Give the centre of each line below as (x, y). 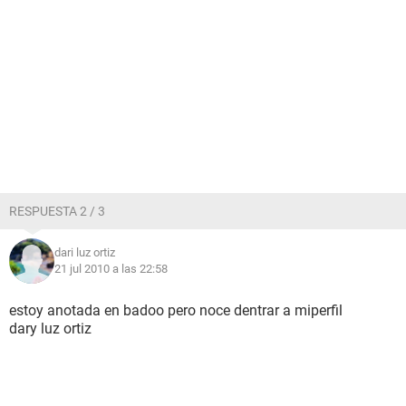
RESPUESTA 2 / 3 (57, 211)
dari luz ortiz (85, 252)
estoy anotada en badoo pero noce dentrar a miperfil (176, 310)
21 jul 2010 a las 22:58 (111, 269)
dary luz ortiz (50, 329)
